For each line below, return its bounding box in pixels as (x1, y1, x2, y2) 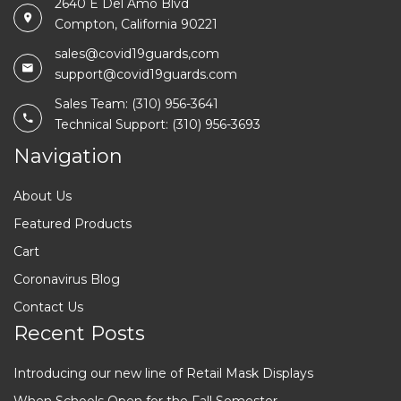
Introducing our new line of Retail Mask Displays (13, 364, 313, 381)
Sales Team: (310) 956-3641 (55, 95, 218, 112)
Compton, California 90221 (55, 15, 218, 32)
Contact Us (13, 298, 83, 315)
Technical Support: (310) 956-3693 (55, 115, 260, 132)
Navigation (13, 143, 123, 168)
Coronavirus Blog (13, 270, 120, 287)
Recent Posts (13, 320, 145, 346)
